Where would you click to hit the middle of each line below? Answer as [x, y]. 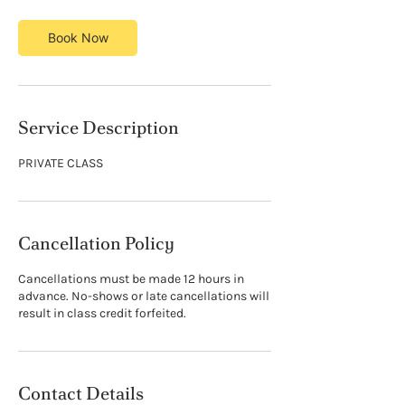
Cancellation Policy [96, 244]
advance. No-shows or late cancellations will [144, 297]
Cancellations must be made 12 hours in [131, 279]
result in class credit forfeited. [102, 314]
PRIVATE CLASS [61, 164]
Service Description [99, 128]
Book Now [78, 38]
